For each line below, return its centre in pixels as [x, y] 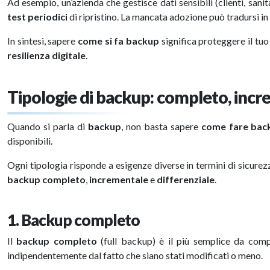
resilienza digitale [46, 55]
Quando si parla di [48, 126]
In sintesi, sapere [42, 41]
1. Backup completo [74, 220]
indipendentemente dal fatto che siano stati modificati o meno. [135, 255]
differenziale [186, 179]
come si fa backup [118, 41]
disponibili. [30, 141]
